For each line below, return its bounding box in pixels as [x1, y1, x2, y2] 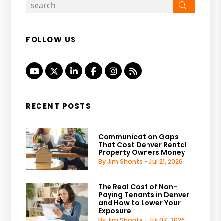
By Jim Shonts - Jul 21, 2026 [98, 157, 183, 166]
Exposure [98, 206, 132, 216]
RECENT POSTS [26, 100, 92, 111]
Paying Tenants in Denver [98, 190, 190, 200]
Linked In [77, 64, 115, 77]
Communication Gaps [98, 132, 179, 142]
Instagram [116, 64, 163, 77]
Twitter [58, 64, 90, 77]
